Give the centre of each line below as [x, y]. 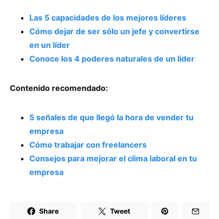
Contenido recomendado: [59, 88]
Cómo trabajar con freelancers [88, 144]
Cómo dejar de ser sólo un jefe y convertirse [114, 31]
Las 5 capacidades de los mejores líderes [108, 17]
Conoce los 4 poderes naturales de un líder [112, 58]
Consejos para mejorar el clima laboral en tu [113, 158]
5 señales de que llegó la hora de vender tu [111, 117]
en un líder [50, 45]
